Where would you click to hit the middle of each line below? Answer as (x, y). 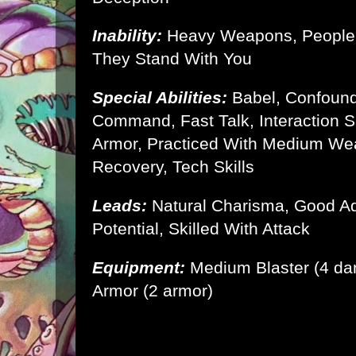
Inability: (130, 36)
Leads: (122, 205)
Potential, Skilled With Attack (201, 228)
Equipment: (141, 267)
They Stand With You (172, 59)
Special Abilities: (162, 98)
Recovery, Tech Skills (173, 167)
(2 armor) (176, 290)
